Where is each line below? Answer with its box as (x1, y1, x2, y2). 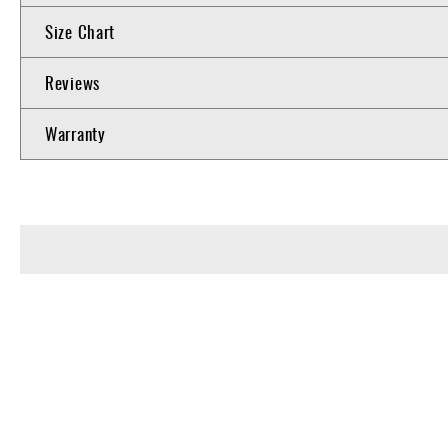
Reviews (45, 69, 100, 95)
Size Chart (45, 18, 115, 44)
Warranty (45, 120, 106, 146)
